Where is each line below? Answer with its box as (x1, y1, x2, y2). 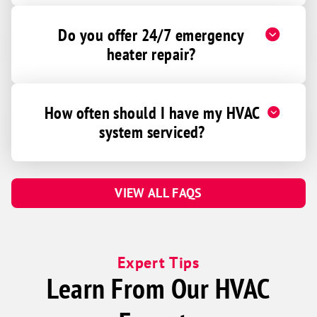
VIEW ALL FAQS (115, 184, 202, 201)
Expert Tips (117, 252, 200, 272)
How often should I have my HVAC (44, 101, 260, 124)
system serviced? (99, 120, 205, 143)
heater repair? (106, 42, 196, 65)
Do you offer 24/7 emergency (58, 23, 245, 46)
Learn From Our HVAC (47, 270, 270, 306)
